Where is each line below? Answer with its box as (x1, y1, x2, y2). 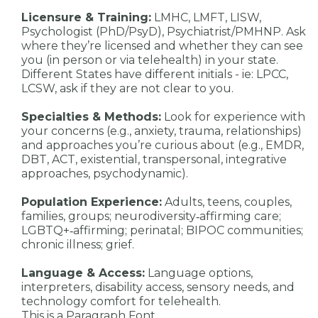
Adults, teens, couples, (162, 194, 292, 209)
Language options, (145, 265, 253, 280)
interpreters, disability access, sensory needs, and (21, 280, 295, 294)
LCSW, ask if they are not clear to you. (21, 81, 234, 95)
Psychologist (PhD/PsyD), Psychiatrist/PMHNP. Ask (21, 24, 306, 38)
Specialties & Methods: (21, 109, 161, 124)
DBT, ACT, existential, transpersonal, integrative (21, 152, 287, 166)
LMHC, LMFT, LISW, (151, 10, 261, 24)
